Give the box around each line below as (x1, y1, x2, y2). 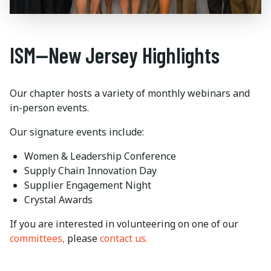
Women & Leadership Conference (24, 149, 176, 163)
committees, (10, 232, 67, 245)
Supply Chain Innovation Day (24, 164, 157, 177)
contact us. (100, 232, 148, 245)
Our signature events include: (10, 125, 144, 139)
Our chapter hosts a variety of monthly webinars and (10, 87, 250, 100)
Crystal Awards (24, 193, 93, 206)
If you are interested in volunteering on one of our (10, 217, 238, 230)
